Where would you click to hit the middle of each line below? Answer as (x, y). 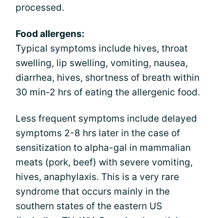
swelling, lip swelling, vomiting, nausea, (102, 63)
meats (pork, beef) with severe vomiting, (104, 162)
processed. (40, 7)
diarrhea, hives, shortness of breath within (108, 77)
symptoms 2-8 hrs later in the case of (98, 133)
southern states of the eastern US (89, 206)
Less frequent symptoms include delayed (106, 118)
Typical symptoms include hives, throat (102, 48)
